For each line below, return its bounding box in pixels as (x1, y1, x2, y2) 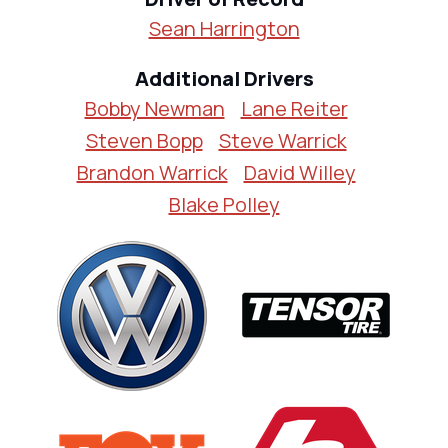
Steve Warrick (218, 127, 347, 155)
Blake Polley (168, 191, 280, 219)
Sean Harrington (148, 15, 300, 43)
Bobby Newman (84, 95, 225, 123)
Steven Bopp (85, 127, 203, 155)
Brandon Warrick (76, 159, 228, 187)
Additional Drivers (134, 65, 314, 93)
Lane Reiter (240, 95, 348, 123)
